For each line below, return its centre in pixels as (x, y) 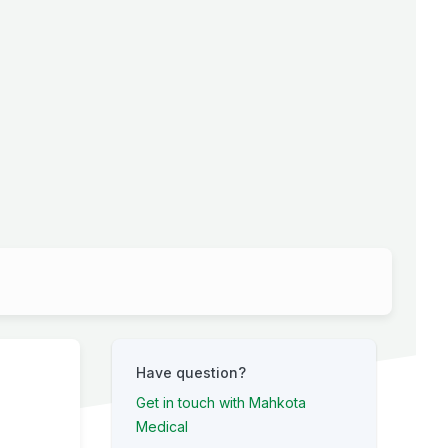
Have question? (191, 372)
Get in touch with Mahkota (221, 402)
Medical (162, 426)
